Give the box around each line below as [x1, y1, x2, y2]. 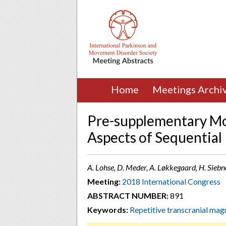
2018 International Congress [122, 177, 220, 186]
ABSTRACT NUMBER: [87, 191, 168, 200]
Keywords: [87, 205, 128, 214]
